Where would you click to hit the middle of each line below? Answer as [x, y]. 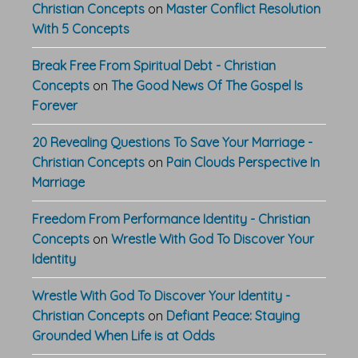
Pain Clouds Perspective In [243, 162]
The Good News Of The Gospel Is [207, 85]
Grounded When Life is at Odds [123, 335]
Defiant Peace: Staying [233, 315]
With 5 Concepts [81, 28]
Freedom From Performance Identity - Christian [171, 219]
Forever [55, 105]
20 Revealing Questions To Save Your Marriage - [172, 142]
